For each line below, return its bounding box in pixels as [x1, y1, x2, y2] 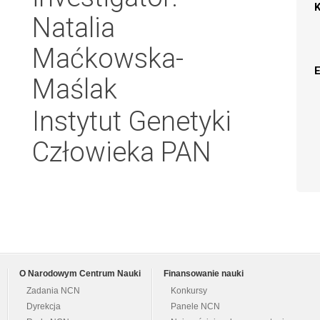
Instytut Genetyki [32, 105, 231, 137]
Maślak [32, 73, 117, 105]
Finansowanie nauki [164, 269, 244, 279]
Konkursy [171, 286, 207, 296]
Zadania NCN [26, 286, 80, 296]
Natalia [32, 11, 115, 44]
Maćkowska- [32, 42, 184, 74]
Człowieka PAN [32, 136, 211, 168]
